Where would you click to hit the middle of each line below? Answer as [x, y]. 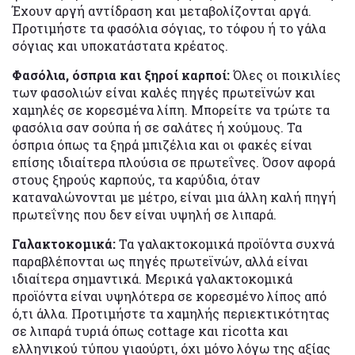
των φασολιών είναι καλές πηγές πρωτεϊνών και [164, 92]
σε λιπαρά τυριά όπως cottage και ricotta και [150, 330]
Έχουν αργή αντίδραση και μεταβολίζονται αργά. [162, 10]
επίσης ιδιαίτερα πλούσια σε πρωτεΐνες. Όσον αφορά [174, 162]
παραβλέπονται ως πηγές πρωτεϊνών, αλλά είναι [160, 261]
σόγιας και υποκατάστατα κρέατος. [120, 45]
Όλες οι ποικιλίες [285, 74]
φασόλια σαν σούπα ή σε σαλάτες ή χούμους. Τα [157, 127]
